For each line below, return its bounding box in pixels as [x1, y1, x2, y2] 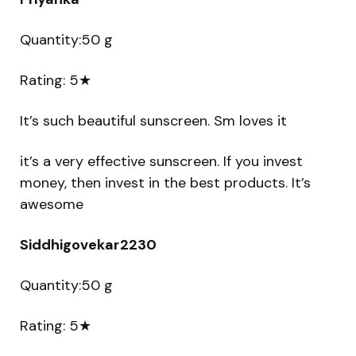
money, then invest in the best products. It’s [20, 172, 311, 192]
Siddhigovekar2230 [20, 234, 157, 254]
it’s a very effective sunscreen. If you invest [20, 151, 303, 171]
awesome [20, 194, 83, 214]
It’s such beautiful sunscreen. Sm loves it [20, 110, 287, 130]
